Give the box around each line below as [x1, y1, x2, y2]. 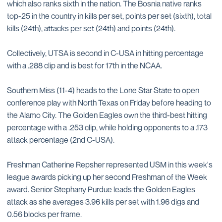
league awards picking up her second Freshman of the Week [7, 172, 207, 182]
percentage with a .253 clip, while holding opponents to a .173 [7, 122, 208, 132]
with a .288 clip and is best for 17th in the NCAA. [7, 60, 162, 70]
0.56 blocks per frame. [7, 209, 82, 219]
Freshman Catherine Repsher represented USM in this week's [7, 160, 213, 169]
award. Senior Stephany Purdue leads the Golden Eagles [7, 184, 195, 194]
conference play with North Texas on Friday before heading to [7, 98, 211, 108]
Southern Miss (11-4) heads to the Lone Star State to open [7, 85, 199, 95]
